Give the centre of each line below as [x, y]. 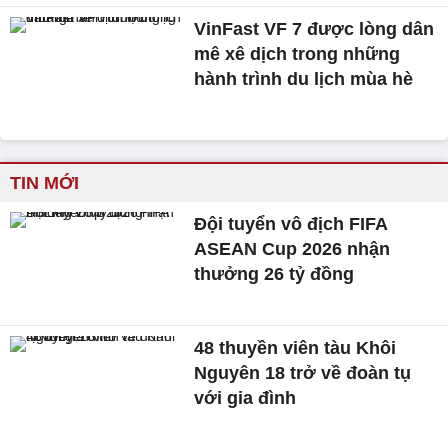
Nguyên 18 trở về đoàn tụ [303, 372]
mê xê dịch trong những [297, 54]
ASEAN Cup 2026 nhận [292, 249]
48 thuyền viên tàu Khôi [295, 347]
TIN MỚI [44, 183]
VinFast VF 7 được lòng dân [314, 29]
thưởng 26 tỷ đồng [274, 274]
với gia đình [245, 397]
